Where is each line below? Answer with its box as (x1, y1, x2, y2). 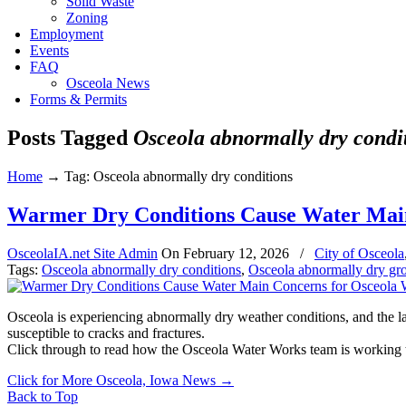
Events (30, 43, 69, 58)
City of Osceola (314, 245, 404, 261)
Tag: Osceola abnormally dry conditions (64, 168, 293, 184)
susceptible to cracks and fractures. (7, 324, 205, 341)
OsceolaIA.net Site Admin (7, 245, 158, 261)
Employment (30, 26, 103, 42)
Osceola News (66, 75, 150, 91)
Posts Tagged (7, 125, 133, 150)
